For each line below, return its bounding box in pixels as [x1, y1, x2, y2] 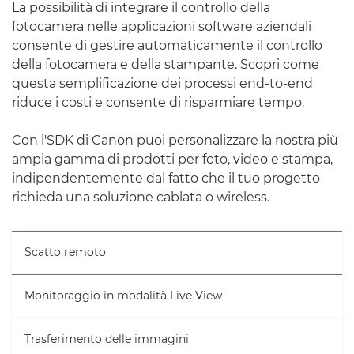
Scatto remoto [24, 245, 106, 260]
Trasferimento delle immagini [24, 332, 189, 347]
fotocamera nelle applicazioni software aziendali [12, 19, 311, 35]
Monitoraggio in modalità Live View [24, 288, 222, 303]
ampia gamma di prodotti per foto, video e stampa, [12, 152, 333, 168]
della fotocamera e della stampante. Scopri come [12, 57, 319, 73]
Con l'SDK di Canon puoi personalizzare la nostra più [12, 133, 338, 149]
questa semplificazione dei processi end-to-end [12, 76, 313, 92]
